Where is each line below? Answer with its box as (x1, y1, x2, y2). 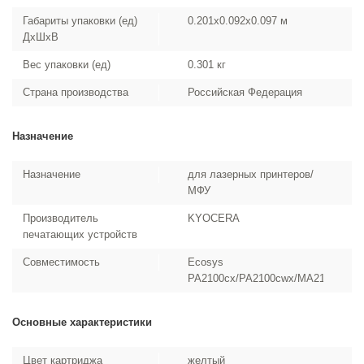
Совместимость (23, 256, 100, 268)
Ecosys (188, 256, 224, 268)
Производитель (23, 212, 98, 224)
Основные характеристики (12, 316, 152, 328)
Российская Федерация (188, 86, 303, 98)
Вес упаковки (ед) (23, 58, 110, 71)
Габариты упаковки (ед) (23, 15, 137, 27)
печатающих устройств (23, 228, 137, 240)
